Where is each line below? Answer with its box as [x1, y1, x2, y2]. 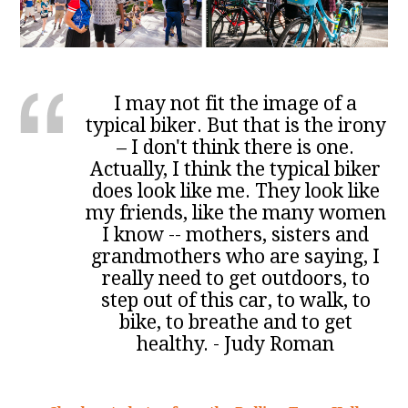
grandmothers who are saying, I [91, 245, 381, 269]
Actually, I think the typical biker [90, 158, 382, 181]
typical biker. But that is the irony [85, 114, 386, 138]
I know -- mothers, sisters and [102, 223, 370, 247]
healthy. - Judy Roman [137, 332, 335, 356]
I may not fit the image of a [114, 92, 358, 116]
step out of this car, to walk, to [100, 289, 371, 312]
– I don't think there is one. [117, 136, 355, 159]
